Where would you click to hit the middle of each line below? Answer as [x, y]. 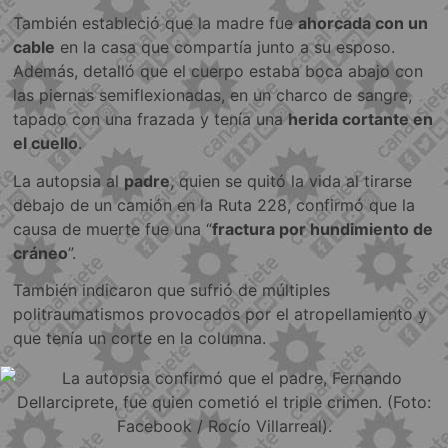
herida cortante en [361, 119]
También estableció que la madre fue [156, 23]
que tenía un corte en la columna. [140, 338]
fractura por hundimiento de [323, 228]
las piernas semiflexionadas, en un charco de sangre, [213, 95]
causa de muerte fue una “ [113, 228]
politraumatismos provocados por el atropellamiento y [220, 314]
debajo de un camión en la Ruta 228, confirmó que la [214, 204]
